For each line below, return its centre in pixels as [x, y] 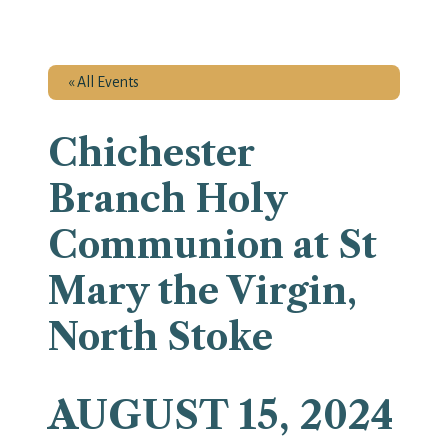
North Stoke [160, 336]
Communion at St [212, 244]
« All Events [103, 81]
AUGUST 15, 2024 [221, 414]
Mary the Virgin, [202, 290]
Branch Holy [167, 198]
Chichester [151, 152]
